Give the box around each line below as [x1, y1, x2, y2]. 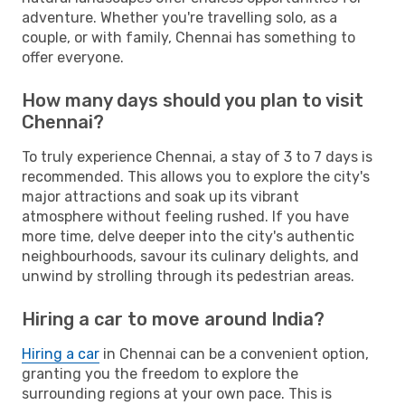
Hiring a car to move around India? [22, 307, 325, 330]
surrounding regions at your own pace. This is [22, 384, 332, 402]
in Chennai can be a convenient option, [99, 344, 369, 363]
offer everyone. [22, 48, 124, 66]
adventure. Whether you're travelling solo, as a [22, 8, 337, 26]
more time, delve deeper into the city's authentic [22, 227, 354, 245]
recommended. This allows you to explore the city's [22, 167, 370, 185]
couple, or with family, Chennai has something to [22, 28, 355, 46]
